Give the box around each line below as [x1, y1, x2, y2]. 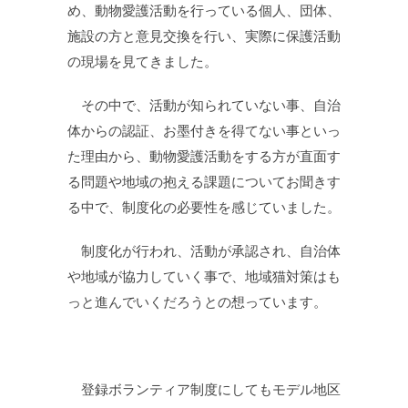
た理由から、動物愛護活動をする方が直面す [67, 148, 341, 164]
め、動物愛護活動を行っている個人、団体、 [67, 2, 341, 18]
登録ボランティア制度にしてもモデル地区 [67, 381, 341, 397]
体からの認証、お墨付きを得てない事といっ [67, 122, 341, 138]
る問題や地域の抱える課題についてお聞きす [67, 173, 341, 189]
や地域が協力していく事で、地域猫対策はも [67, 268, 341, 284]
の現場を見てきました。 [67, 53, 218, 69]
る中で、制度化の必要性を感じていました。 [67, 199, 341, 215]
